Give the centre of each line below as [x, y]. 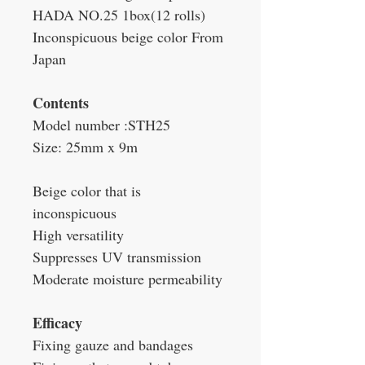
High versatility [78, 235]
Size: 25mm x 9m [85, 147]
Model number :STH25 [101, 125]
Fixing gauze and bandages [113, 345]
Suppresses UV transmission [117, 257]
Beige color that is [87, 191]
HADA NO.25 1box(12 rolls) [119, 15]
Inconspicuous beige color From [128, 37]
